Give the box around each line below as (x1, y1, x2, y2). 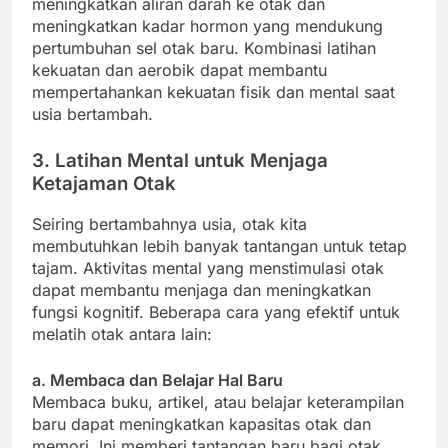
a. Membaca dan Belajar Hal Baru (32, 370, 283, 391)
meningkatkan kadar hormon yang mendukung (32, 15, 383, 36)
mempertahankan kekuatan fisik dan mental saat (32, 81, 395, 102)
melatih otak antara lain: (32, 324, 212, 345)
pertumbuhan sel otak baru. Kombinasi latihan (32, 37, 376, 58)
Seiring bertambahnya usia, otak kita (32, 214, 307, 235)
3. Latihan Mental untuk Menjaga (32, 148, 328, 172)
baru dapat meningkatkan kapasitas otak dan (32, 414, 371, 435)
